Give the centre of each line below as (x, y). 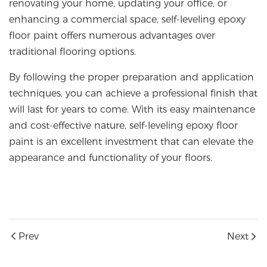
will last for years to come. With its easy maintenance (132, 110)
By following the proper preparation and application (131, 77)
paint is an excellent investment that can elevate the (131, 142)
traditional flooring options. (72, 52)
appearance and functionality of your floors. (111, 158)
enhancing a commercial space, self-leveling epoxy (127, 20)
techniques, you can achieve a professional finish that (133, 94)
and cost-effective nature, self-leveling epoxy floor (123, 126)
